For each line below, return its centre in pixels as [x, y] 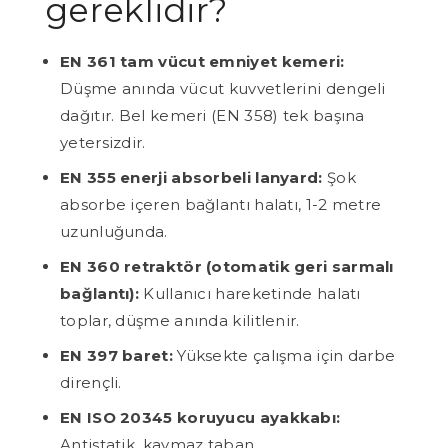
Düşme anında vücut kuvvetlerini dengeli [223, 88]
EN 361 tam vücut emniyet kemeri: [202, 61]
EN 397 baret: [116, 355]
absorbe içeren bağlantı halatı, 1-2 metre [221, 204]
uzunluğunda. [114, 231]
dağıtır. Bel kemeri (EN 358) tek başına [212, 115]
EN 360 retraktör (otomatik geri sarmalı [227, 266]
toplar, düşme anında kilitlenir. [180, 320]
